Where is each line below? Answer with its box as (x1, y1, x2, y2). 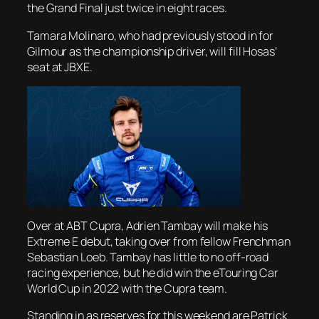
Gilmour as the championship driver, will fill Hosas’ (27, 43, 277, 59)
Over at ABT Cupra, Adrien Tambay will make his (27, 218, 268, 234)
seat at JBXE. (27, 58, 93, 75)
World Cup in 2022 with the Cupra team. (27, 281, 228, 297)
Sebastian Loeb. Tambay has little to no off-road (27, 249, 269, 266)
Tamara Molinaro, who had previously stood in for (27, 27, 274, 43)
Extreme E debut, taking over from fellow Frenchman (27, 234, 291, 250)
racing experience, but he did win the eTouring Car (27, 265, 278, 281)
